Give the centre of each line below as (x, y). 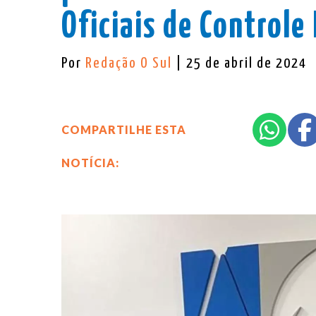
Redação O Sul (130, 63)
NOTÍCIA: (90, 162)
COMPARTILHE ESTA (124, 129)
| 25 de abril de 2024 (241, 63)
